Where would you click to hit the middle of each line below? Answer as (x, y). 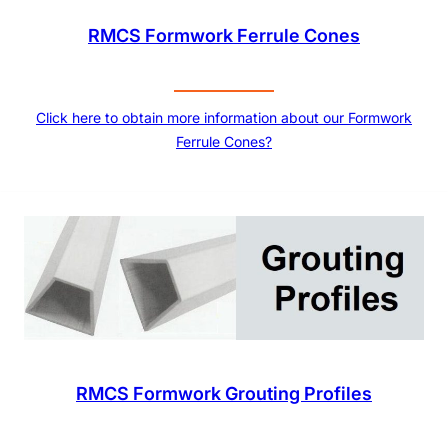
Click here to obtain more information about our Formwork (224, 117)
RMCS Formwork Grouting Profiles (224, 393)
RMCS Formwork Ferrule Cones (224, 35)
